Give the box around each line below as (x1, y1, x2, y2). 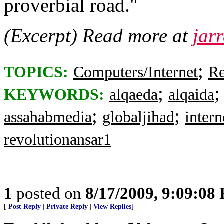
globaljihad (102, 108, 174, 126)
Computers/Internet (73, 63, 198, 81)
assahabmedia (4, 108, 92, 126)
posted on (12, 184, 85, 202)
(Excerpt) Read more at (4, 25, 193, 46)
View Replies (93, 203, 131, 210)
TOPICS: (4, 63, 68, 81)
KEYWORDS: (4, 86, 104, 103)
